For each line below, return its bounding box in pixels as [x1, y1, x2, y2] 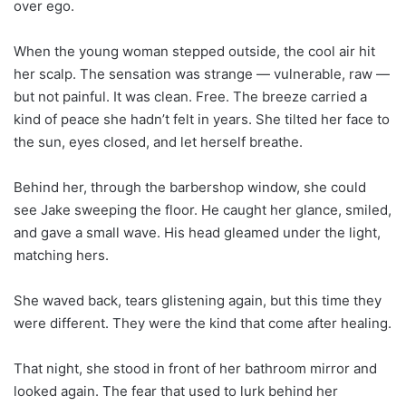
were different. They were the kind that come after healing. [14, 314, 391, 332]
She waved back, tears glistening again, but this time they [14, 291, 382, 309]
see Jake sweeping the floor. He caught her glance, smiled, [14, 200, 391, 218]
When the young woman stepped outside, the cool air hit [14, 42, 375, 60]
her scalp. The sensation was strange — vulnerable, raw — [14, 64, 390, 82]
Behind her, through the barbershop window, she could [14, 178, 366, 196]
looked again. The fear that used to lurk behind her [14, 382, 338, 400]
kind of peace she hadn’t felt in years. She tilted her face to [14, 110, 390, 128]
